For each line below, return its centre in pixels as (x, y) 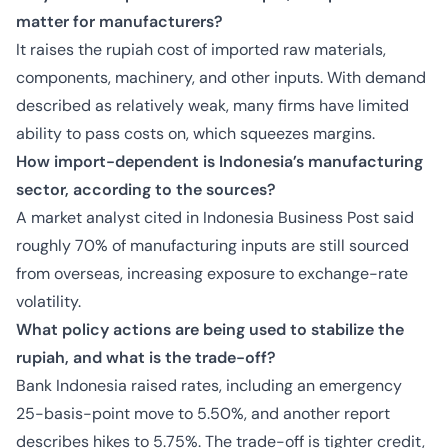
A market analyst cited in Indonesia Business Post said (215, 217)
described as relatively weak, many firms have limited (212, 105)
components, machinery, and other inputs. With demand (221, 77)
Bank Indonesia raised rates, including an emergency (209, 385)
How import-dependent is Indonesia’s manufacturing (219, 161)
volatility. (48, 301)
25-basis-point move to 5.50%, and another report (203, 413)
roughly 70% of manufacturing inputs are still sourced (212, 245)
